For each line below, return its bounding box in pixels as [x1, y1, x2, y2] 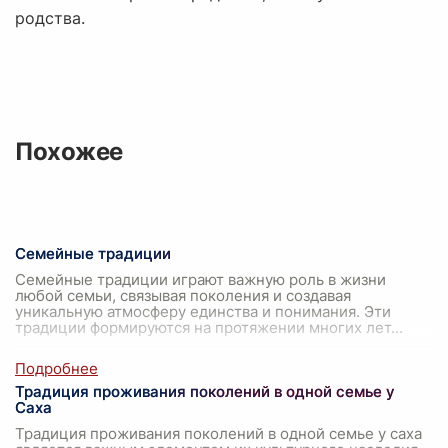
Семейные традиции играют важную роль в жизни [15, 270, 386, 290]
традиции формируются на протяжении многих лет [15, 318, 391, 338]
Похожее [15, 137, 123, 167]
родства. [15, 8, 85, 29]
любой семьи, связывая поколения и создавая [15, 286, 351, 306]
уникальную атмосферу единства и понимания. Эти [15, 302, 391, 322]
